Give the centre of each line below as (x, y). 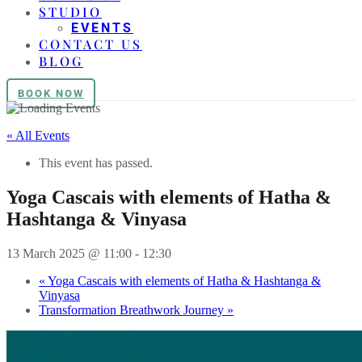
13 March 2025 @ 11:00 (69, 253)
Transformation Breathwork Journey (133, 309)
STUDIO (70, 12)
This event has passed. (96, 163)
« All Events (38, 135)
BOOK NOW (51, 93)
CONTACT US (90, 44)
